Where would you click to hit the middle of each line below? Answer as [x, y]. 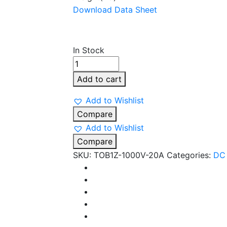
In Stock [89, 50]
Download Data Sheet [115, 10]
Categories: [190, 155]
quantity [88, 147]
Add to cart [99, 79]
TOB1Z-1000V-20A [129, 155]
